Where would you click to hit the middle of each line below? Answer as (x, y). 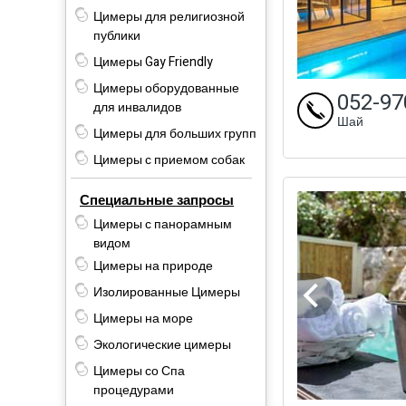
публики (117, 35)
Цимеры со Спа (139, 371)
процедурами (134, 390)
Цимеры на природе (153, 266)
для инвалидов (137, 107)
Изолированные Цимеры (167, 292)
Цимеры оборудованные (166, 88)
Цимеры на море (143, 318)
